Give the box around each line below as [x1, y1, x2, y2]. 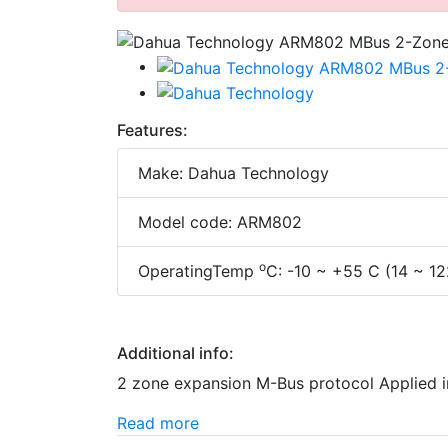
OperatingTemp [138, 261, 259, 282]
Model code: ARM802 [138, 212, 302, 233]
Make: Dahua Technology [138, 163, 329, 184]
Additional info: [117, 343, 234, 364]
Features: [117, 120, 188, 141]
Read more [117, 413, 199, 434]
